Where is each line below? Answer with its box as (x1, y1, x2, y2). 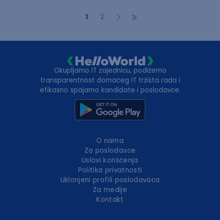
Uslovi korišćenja (82, 156, 138, 165)
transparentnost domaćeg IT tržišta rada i (40, 76, 180, 85)
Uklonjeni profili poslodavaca (60, 175, 160, 185)
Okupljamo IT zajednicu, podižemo (54, 66, 166, 76)
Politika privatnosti (78, 165, 142, 175)
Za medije (92, 185, 127, 195)
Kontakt (96, 195, 124, 205)
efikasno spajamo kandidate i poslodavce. (39, 85, 181, 95)
